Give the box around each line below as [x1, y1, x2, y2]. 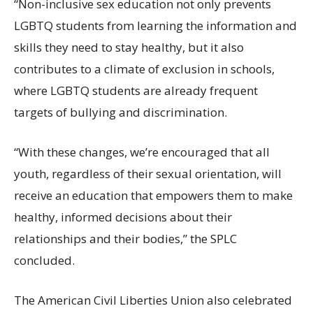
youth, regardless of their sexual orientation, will [14, 165, 282, 182]
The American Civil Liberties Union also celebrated [14, 291, 292, 308]
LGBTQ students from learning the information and [14, 17, 297, 34]
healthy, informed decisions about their [14, 208, 232, 225]
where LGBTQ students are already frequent [14, 82, 258, 99]
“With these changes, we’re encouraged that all [14, 143, 270, 160]
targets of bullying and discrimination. [14, 103, 227, 120]
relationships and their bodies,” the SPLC [14, 230, 237, 247]
